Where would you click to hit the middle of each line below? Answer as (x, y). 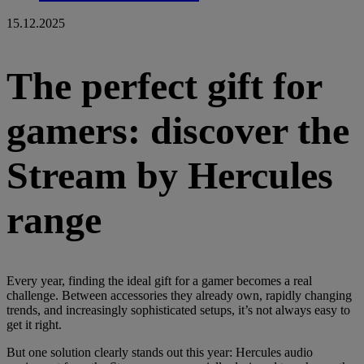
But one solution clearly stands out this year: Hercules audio (160, 353)
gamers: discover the (178, 130)
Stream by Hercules (170, 175)
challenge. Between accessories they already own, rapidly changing (179, 296)
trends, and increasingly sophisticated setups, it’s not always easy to (178, 310)
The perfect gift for (164, 85)
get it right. (34, 325)
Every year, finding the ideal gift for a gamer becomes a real (159, 281)
